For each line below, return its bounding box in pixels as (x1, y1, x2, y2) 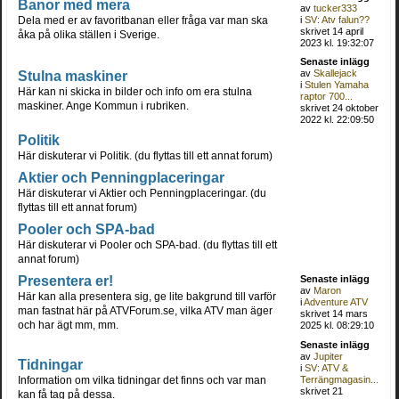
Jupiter (313, 350, 344, 362)
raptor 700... (300, 90, 354, 102)
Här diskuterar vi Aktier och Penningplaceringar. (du (17, 186, 266, 199)
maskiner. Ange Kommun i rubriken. (17, 99, 189, 112)
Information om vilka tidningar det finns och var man (17, 373, 266, 387)
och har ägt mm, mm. (17, 318, 118, 331)
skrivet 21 (300, 385, 344, 396)
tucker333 (313, 2, 358, 13)
